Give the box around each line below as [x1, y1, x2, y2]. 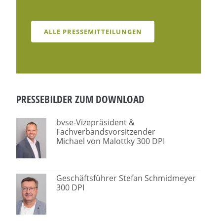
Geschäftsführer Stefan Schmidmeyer [56, 172, 196, 184]
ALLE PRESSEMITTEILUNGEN [43, 27, 142, 36]
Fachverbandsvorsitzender [56, 126, 156, 137]
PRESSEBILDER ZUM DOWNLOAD [16, 92, 145, 106]
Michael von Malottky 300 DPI [56, 135, 165, 147]
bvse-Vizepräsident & [56, 116, 135, 128]
